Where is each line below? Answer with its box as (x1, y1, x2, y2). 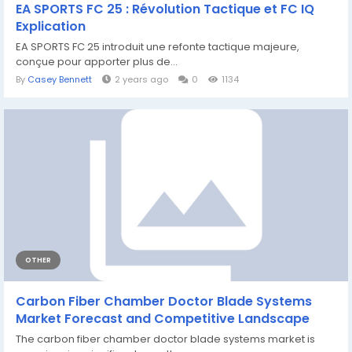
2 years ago (115, 73, 168, 86)
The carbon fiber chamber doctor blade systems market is (16, 332, 315, 346)
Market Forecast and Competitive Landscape (16, 310, 310, 328)
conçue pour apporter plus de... (16, 54, 178, 69)
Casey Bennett (27, 73, 92, 86)
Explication (16, 17, 86, 35)
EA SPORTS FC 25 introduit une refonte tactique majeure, (16, 39, 299, 54)
